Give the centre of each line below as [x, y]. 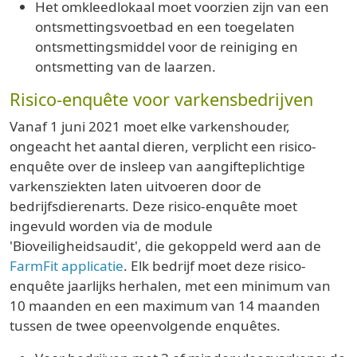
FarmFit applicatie [67, 265]
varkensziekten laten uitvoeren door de [135, 186]
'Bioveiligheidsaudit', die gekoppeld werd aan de [165, 245]
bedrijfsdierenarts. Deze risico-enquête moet [153, 206]
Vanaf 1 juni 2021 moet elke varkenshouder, [150, 126]
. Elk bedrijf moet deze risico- [215, 265]
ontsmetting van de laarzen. [126, 66]
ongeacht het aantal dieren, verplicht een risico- [163, 146]
